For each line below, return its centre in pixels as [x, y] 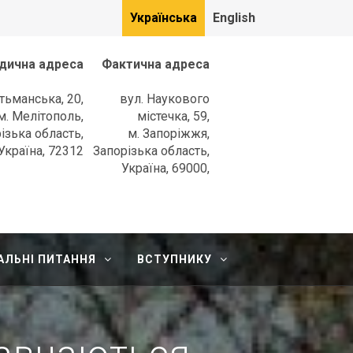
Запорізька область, [151, 151]
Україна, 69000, [165, 168]
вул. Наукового [165, 99]
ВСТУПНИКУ [175, 259]
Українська [163, 18]
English [234, 18]
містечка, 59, [173, 116]
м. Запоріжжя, [169, 134]
